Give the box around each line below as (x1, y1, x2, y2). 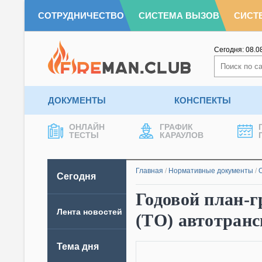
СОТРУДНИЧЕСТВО (38, 11, 124, 20)
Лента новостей (57, 206, 122, 216)
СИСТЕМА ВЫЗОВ (139, 11, 219, 20)
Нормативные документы (168, 167, 253, 175)
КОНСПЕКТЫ (174, 95, 231, 105)
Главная (136, 167, 163, 175)
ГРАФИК (160, 122, 193, 132)
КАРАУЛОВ (160, 130, 204, 140)
